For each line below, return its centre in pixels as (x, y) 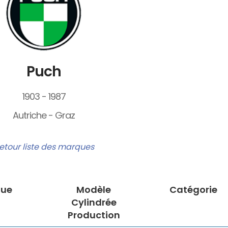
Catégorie (193, 190)
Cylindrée (94, 203)
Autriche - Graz (44, 116)
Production (94, 215)
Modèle (94, 190)
